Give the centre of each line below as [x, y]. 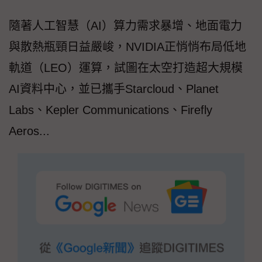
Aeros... [29, 131]
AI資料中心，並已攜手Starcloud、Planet [114, 89]
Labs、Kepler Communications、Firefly [111, 110]
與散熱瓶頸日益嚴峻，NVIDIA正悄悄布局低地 [127, 47]
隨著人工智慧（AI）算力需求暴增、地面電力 [125, 26]
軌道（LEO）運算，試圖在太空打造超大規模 [126, 68]
